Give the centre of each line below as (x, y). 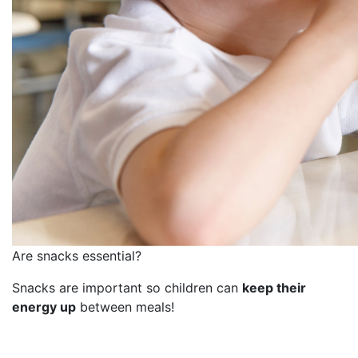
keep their (274, 287)
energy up (44, 306)
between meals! (125, 306)
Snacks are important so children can (127, 287)
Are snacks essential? (77, 255)
